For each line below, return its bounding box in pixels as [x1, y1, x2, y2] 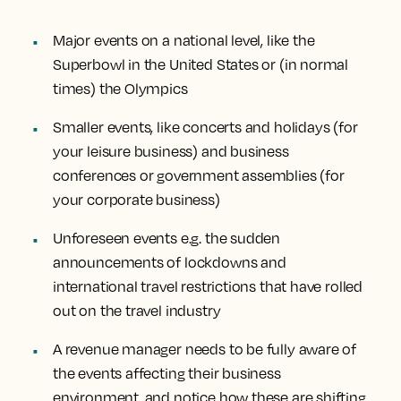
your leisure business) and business [53, 142, 289, 160]
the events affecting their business [53, 364, 281, 382]
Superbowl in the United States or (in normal [53, 55, 349, 73]
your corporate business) [53, 191, 220, 209]
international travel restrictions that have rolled [53, 277, 363, 295]
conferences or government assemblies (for [53, 166, 345, 184]
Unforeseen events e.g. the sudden [53, 229, 281, 247]
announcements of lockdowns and [53, 253, 286, 271]
